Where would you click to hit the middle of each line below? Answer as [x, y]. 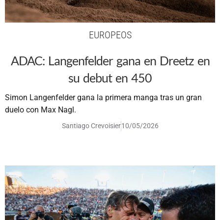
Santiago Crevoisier [91, 126]
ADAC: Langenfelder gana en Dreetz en [110, 61]
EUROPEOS [110, 35]
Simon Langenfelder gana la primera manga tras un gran [103, 98]
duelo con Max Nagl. [41, 110]
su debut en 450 [110, 78]
